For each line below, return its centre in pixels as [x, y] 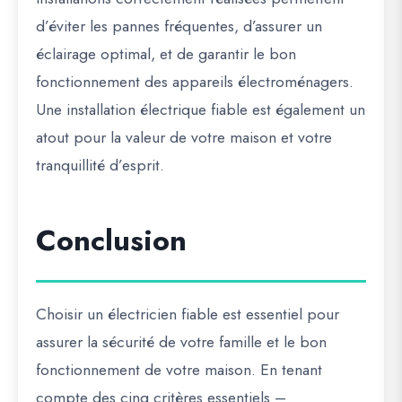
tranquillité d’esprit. [100, 165]
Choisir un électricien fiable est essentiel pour [188, 314]
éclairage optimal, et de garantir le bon [166, 54]
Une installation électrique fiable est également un [201, 109]
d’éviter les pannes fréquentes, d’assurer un [179, 26]
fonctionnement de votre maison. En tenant [179, 370]
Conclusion [111, 240]
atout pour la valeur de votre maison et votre [184, 137]
